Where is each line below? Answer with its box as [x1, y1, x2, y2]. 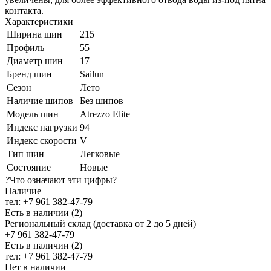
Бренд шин [7, 68, 52, 79]
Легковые [80, 148, 120, 159]
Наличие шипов [7, 95, 73, 106]
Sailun [80, 68, 104, 79]
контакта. [5, 5, 44, 16]
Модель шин [7, 108, 59, 119]
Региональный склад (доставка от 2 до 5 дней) [5, 218, 196, 229]
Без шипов [80, 95, 123, 106]
